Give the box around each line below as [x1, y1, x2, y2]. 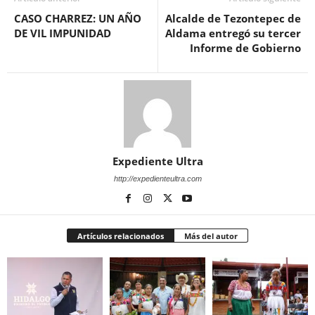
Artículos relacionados [77, 231, 164, 242]
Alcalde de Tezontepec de [165, 11, 301, 26]
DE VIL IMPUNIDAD [14, 26, 111, 41]
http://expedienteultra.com [113, 174, 202, 184]
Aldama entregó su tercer [165, 26, 301, 41]
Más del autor [184, 231, 238, 242]
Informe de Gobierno [190, 41, 301, 56]
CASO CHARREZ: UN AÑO [14, 11, 141, 26]
